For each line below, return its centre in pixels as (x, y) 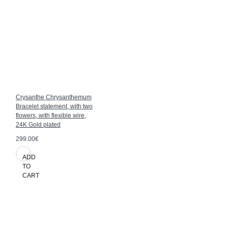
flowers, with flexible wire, (51, 115)
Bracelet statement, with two (54, 106)
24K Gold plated (38, 124)
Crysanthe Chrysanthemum (54, 97)
